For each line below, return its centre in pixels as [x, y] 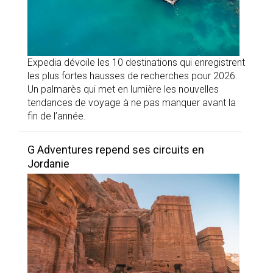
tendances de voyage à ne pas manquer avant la [132, 102]
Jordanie [48, 163]
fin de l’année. [57, 116]
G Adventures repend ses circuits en [116, 149]
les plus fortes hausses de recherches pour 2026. [133, 76]
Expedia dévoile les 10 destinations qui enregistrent [136, 62]
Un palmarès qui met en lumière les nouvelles [123, 89]
